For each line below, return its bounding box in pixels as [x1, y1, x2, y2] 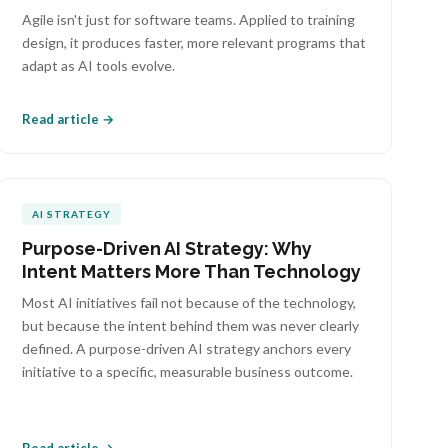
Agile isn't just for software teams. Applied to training [22, 11, 356, 28]
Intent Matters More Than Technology [22, 261, 362, 282]
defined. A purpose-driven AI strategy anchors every [22, 340, 352, 357]
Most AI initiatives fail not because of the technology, [22, 294, 357, 311]
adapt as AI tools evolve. [22, 57, 176, 74]
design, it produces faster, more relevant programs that [22, 34, 367, 51]
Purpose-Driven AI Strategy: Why [22, 238, 313, 259]
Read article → [22, 111, 115, 127]
